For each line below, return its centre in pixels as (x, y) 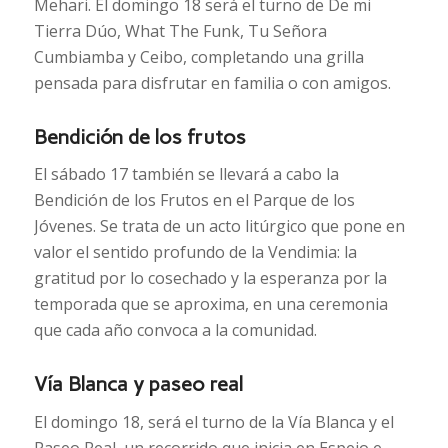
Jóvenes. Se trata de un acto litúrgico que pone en (219, 226)
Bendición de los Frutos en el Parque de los (194, 200)
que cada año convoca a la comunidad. (175, 330)
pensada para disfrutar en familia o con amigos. (212, 82)
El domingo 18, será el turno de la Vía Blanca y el (213, 421)
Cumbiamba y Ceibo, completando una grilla (198, 56)
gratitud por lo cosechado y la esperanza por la (210, 278)
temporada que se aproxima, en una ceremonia (210, 304)
